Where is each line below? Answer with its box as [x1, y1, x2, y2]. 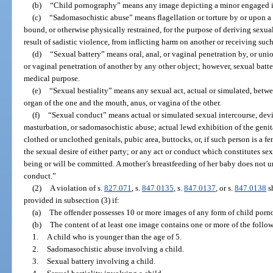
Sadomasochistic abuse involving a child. [46, 244, 184, 253]
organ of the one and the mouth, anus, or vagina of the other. [24, 97, 222, 107]
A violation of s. [49, 183, 104, 193]
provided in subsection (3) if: [24, 195, 120, 205]
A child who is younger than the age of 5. [46, 232, 182, 241]
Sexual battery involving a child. [46, 256, 155, 266]
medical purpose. [24, 73, 80, 83]
